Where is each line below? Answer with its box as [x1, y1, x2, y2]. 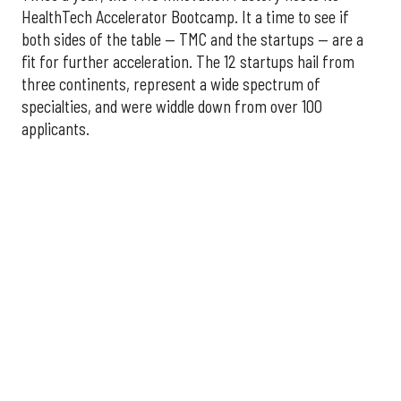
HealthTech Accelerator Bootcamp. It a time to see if [21, 7, 349, 28]
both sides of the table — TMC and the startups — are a [21, 30, 363, 50]
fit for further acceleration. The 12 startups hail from [21, 52, 354, 73]
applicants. [21, 119, 90, 140]
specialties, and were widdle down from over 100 [21, 97, 322, 117]
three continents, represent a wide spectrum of [21, 74, 320, 95]
